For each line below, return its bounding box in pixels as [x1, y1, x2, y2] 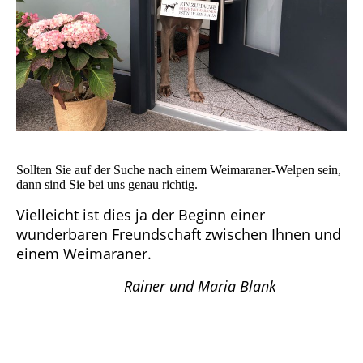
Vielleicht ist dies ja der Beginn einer [16, 205, 265, 225]
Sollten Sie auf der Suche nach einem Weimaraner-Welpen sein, [16, 163, 341, 177]
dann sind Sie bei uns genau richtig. [16, 177, 198, 192]
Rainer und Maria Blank [123, 276, 280, 297]
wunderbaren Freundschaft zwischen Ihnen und [16, 224, 341, 245]
